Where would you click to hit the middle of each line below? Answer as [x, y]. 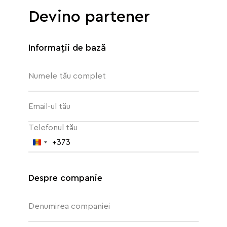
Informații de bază [67, 48]
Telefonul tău [53, 128]
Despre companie [65, 178]
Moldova [53, 152]
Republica [56, 143]
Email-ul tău [49, 106]
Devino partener [89, 17]
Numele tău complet [67, 76]
